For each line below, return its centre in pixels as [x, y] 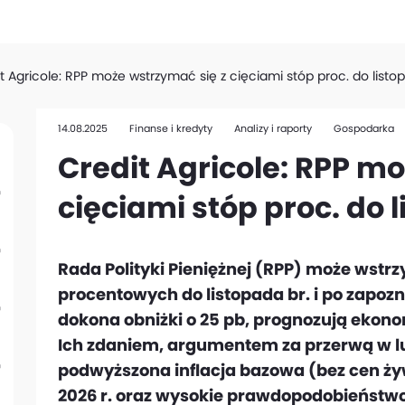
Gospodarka [364, 128]
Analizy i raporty [273, 128]
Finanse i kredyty [171, 128]
